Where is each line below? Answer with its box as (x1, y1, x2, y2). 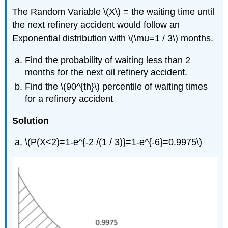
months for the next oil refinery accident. (25, 67, 188, 77)
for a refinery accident (25, 94, 113, 104)
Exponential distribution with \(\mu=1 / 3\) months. (12, 33, 214, 44)
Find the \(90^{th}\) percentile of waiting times (25, 81, 208, 92)
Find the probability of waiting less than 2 (25, 54, 191, 65)
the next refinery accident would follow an (12, 20, 180, 31)
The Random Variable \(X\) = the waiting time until (12, 7, 215, 17)
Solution (12, 115, 49, 126)
